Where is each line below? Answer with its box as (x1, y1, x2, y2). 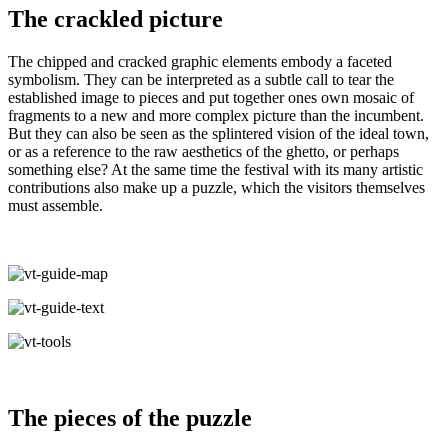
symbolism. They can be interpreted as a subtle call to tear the (8, 71, 394, 89)
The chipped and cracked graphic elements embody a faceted (8, 53, 392, 71)
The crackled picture (8, 6, 223, 33)
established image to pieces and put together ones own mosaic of (8, 89, 414, 107)
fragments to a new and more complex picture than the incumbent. (8, 107, 424, 125)
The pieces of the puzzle (8, 405, 252, 432)
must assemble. (8, 197, 103, 215)
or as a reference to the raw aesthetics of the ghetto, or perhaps (8, 143, 399, 161)
